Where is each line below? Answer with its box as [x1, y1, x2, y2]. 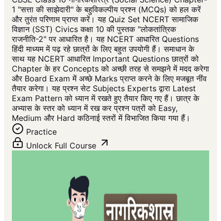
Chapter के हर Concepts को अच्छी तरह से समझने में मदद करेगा [12, 64, 209, 74]
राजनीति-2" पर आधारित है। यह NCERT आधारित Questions [12, 34, 199, 44]
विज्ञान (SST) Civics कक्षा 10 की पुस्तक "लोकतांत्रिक [12, 24, 176, 35]
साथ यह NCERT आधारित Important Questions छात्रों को [12, 54, 199, 64]
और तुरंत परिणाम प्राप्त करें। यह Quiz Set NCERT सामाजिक [12, 14, 198, 25]
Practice [26, 127, 57, 137]
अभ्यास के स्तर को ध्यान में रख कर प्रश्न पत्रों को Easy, [12, 103, 178, 113]
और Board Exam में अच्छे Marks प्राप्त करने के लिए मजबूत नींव [12, 74, 207, 84]
